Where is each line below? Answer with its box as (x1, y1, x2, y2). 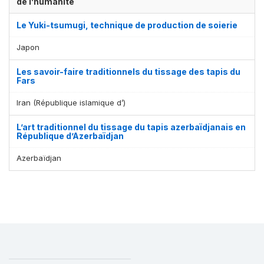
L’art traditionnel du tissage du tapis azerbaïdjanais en (16, 121, 246, 132)
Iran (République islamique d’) (16, 97, 126, 107)
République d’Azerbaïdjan (16, 130, 124, 141)
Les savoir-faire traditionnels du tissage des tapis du (16, 66, 240, 77)
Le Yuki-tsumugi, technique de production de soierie (16, 19, 237, 30)
